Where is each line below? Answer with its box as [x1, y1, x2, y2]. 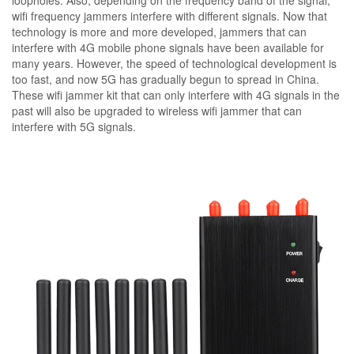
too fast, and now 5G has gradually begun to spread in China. [12, 71, 319, 87]
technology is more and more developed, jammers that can [12, 24, 307, 40]
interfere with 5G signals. [12, 119, 136, 134]
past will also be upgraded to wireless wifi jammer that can [12, 103, 302, 119]
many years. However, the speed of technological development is [12, 55, 337, 71]
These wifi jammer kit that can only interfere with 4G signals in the [12, 87, 340, 103]
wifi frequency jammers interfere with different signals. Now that [12, 8, 327, 24]
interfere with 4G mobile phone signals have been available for [12, 40, 324, 55]
